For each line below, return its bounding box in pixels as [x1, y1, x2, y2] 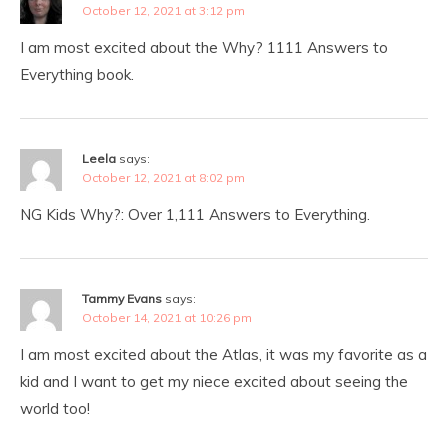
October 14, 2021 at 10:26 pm [82, 310, 252, 326]
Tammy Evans [82, 291, 162, 307]
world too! [20, 399, 90, 419]
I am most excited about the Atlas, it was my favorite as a [20, 345, 427, 365]
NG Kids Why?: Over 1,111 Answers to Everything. [20, 205, 370, 225]
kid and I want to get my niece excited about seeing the [20, 372, 408, 392]
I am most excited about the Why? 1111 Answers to [20, 38, 388, 58]
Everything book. [20, 65, 134, 85]
